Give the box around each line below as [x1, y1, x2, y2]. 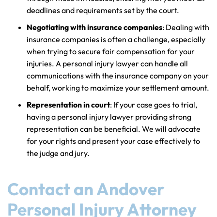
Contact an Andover [7, 178, 165, 200]
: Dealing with [162, 22, 209, 32]
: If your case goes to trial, [110, 100, 197, 110]
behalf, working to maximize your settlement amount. [27, 83, 209, 93]
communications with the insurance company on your [27, 71, 209, 81]
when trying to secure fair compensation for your [27, 46, 195, 57]
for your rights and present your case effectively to [27, 136, 200, 146]
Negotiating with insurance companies [27, 22, 162, 32]
